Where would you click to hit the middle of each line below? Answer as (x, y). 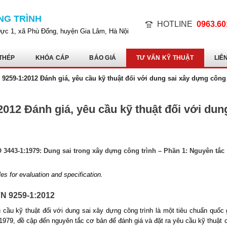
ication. (92, 174)
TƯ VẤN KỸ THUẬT (165, 58)
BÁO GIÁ (103, 58)
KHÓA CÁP (52, 58)
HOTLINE (175, 24)
